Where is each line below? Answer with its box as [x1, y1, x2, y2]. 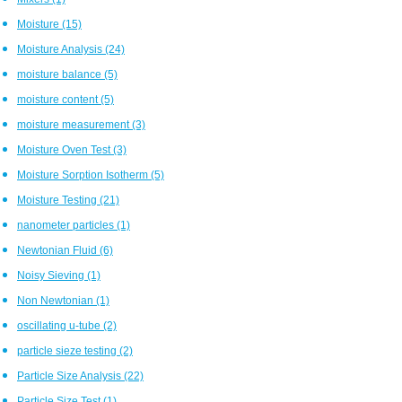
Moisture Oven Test [17, 144, 113, 155]
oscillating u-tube [17, 319, 103, 331]
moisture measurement [17, 118, 132, 130]
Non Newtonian [17, 294, 96, 306]
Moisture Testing [17, 194, 100, 205]
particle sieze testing [17, 345, 119, 356]
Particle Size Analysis [17, 370, 124, 381]
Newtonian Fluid [17, 244, 100, 256]
